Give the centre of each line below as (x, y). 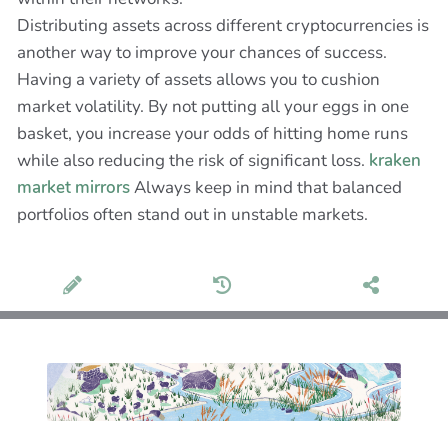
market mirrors (73, 187)
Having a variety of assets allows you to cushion (198, 79)
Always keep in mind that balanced (266, 187)
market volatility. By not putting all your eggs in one (213, 106)
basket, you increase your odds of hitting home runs (212, 133)
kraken (395, 160)
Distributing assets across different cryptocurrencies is (223, 25)
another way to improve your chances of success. (202, 52)
